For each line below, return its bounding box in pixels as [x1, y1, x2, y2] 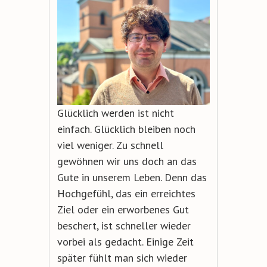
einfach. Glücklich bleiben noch [57, 122, 195, 136]
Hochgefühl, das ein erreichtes [57, 187, 195, 201]
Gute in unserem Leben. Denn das [57, 170, 207, 185]
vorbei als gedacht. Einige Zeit [57, 235, 194, 249]
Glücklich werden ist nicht [57, 106, 174, 120]
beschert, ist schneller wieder [57, 219, 191, 233]
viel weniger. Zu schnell [57, 138, 163, 153]
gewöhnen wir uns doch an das [57, 154, 197, 169]
